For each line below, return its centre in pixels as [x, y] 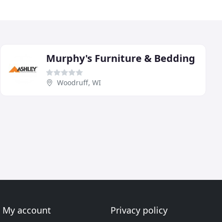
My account [27, 210]
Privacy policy [139, 210]
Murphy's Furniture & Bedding [121, 58]
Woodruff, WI [79, 82]
